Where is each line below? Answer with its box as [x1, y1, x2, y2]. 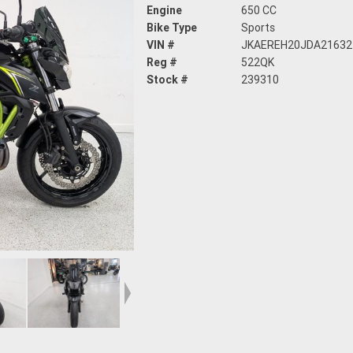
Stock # [147, 72, 188, 87]
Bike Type [147, 20, 197, 35]
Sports [241, 20, 276, 35]
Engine [147, 3, 182, 18]
